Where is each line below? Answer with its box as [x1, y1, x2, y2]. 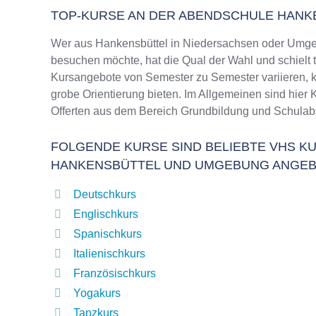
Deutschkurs [73, 188, 136, 200]
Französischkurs [73, 267, 156, 279]
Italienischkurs [73, 248, 145, 260]
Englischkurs [73, 208, 138, 220]
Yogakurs [73, 287, 121, 299]
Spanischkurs [73, 228, 142, 240]
